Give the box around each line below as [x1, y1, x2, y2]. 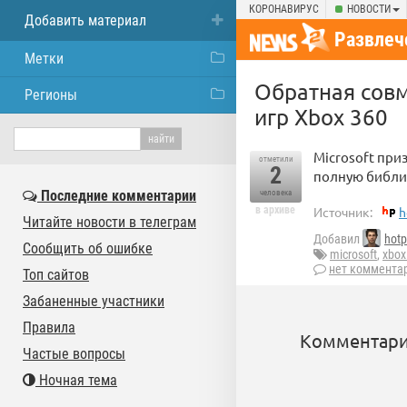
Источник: [313, 203, 372, 220]
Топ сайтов [23, 266, 89, 283]
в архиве [255, 203, 295, 216]
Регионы [25, 86, 77, 104]
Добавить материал [25, 12, 146, 29]
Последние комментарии [37, 187, 196, 204]
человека [260, 188, 292, 197]
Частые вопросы [23, 345, 125, 362]
